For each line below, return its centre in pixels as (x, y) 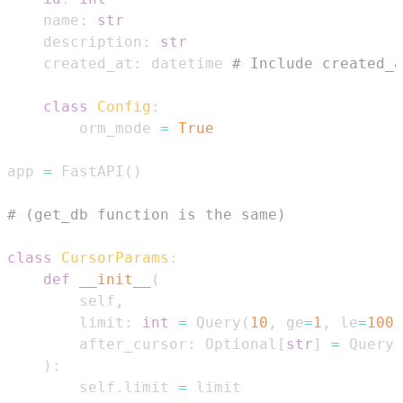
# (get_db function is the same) (147, 215)
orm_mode (84, 129)
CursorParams (115, 258)
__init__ (115, 280)
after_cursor (97, 345)
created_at (70, 64)
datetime (187, 64)
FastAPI (88, 172)
